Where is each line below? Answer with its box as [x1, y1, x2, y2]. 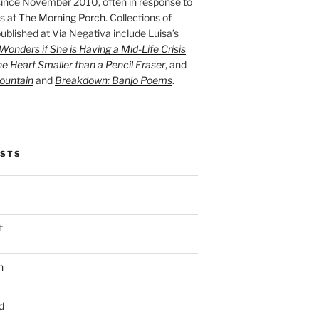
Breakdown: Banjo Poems [54, 73, 172, 86]
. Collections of [105, 11, 172, 23]
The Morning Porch [18, 11, 105, 23]
